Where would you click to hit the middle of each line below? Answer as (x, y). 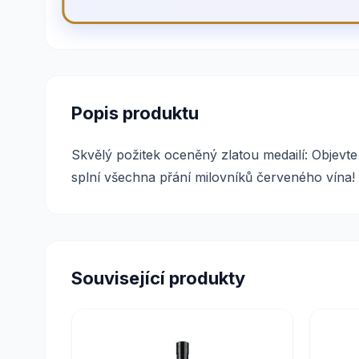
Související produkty (158, 278)
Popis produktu (135, 113)
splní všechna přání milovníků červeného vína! (213, 177)
